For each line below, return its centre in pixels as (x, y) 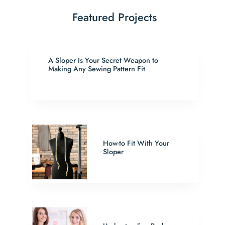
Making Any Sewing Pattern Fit (97, 69)
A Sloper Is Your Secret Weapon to (103, 61)
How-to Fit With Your (136, 143)
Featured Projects (115, 17)
